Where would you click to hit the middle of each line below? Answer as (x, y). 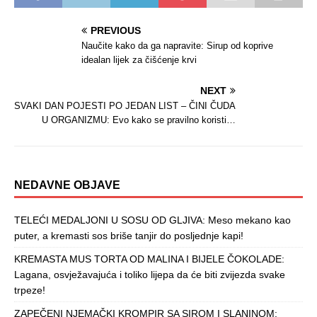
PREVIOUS (116, 31)
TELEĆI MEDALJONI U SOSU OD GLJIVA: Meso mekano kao (152, 220)
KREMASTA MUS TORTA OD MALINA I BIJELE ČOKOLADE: (149, 259)
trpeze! (30, 290)
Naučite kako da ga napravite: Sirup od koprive (177, 46)
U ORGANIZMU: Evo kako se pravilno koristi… (139, 120)
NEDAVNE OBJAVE (67, 185)
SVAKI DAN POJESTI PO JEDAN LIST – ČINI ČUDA (125, 106)
